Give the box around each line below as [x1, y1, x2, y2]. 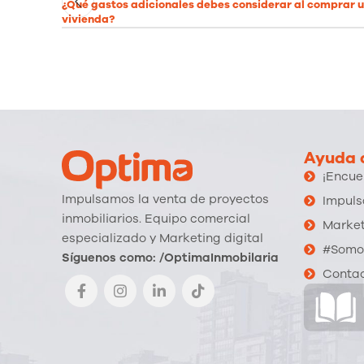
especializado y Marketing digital [62, 230, 263, 247]
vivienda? [62, 11, 115, 27]
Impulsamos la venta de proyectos [62, 191, 269, 208]
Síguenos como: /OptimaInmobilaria [62, 249, 279, 266]
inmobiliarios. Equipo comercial [62, 210, 250, 227]
